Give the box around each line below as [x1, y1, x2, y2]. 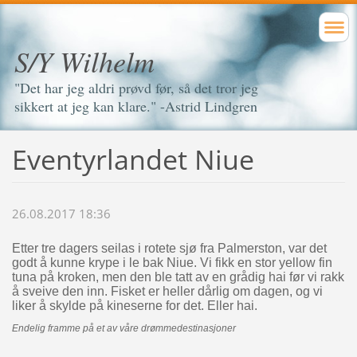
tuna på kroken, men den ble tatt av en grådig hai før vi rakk [11, 270, 344, 284]
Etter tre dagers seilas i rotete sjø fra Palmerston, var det [11, 241, 327, 256]
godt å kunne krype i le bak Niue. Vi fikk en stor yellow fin [11, 256, 332, 270]
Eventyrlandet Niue [11, 140, 254, 178]
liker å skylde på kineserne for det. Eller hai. [11, 299, 257, 313]
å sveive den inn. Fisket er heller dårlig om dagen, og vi [11, 284, 323, 299]
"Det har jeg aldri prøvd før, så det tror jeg [14, 78, 258, 97]
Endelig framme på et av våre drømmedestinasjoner [11, 323, 236, 335]
